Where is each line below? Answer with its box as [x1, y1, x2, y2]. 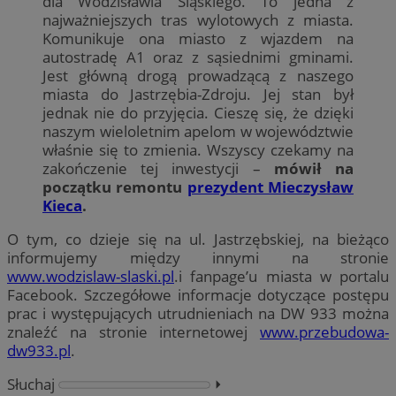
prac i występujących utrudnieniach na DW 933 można [7, 302, 389, 324]
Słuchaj [7, 373, 55, 394]
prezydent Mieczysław [187, 176, 354, 197]
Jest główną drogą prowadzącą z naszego [42, 65, 354, 86]
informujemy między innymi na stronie [7, 247, 389, 268]
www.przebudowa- [260, 321, 389, 342]
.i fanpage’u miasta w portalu [174, 265, 389, 286]
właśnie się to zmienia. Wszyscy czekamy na [42, 139, 354, 160]
